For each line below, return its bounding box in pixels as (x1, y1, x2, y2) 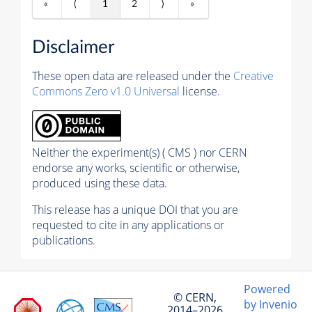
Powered (244, 281, 290, 297)
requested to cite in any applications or (32, 217, 224, 233)
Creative (233, 68, 274, 84)
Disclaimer (32, 38, 114, 57)
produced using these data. (32, 175, 167, 192)
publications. (32, 233, 95, 249)
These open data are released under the (32, 68, 233, 84)
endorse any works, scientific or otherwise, (32, 160, 240, 176)
